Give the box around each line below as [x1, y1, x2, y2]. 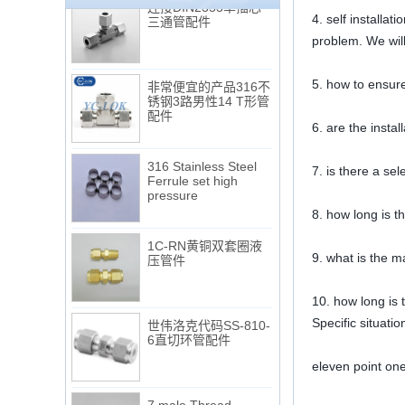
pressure [147, 177, 198, 193]
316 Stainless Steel [147, 148, 257, 164]
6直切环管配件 [147, 322, 231, 337]
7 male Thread [147, 387, 231, 402]
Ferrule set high [147, 163, 238, 178]
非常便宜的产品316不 [147, 69, 270, 84]
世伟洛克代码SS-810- [147, 307, 270, 323]
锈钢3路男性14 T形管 [147, 83, 269, 99]
